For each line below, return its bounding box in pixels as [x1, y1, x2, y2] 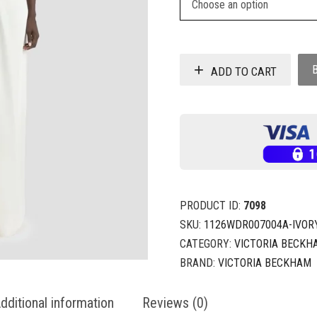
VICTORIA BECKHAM [218, 256, 311, 270]
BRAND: [180, 256, 218, 270]
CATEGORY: [180, 237, 234, 251]
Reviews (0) [142, 294, 208, 312]
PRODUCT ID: [180, 199, 243, 213]
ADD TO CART [211, 64, 277, 79]
